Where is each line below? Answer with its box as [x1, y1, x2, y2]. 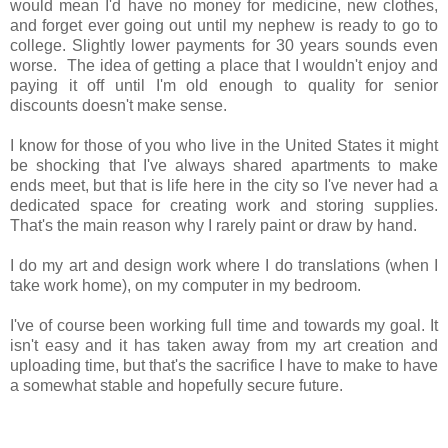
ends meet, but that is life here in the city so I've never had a [10, 176, 438, 194]
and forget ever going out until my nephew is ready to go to [10, 16, 438, 34]
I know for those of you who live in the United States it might [10, 136, 438, 154]
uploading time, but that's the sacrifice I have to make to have [10, 356, 438, 374]
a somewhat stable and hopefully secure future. [10, 376, 343, 394]
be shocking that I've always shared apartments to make [10, 156, 438, 174]
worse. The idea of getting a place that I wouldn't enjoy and [10, 56, 438, 74]
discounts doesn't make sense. [10, 96, 227, 114]
